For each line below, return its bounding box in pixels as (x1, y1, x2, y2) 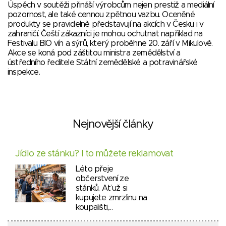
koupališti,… (76, 203, 113, 211)
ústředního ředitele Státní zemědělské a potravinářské (8, 59, 198, 67)
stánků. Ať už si (76, 184, 128, 192)
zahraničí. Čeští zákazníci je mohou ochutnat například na (8, 30, 203, 38)
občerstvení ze (76, 175, 129, 183)
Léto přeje (76, 165, 113, 173)
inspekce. (8, 68, 40, 76)
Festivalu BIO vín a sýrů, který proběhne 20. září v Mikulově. (8, 39, 213, 47)
